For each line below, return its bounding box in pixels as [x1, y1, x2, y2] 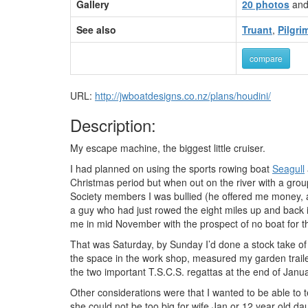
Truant [242, 23, 272, 36]
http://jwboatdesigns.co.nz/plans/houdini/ [95, 89, 271, 102]
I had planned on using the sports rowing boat [70, 162, 272, 175]
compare [250, 52, 283, 64]
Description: [70, 113, 156, 137]
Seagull [272, 162, 305, 175]
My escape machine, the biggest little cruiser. [70, 141, 265, 155]
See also [76, 23, 116, 36]
